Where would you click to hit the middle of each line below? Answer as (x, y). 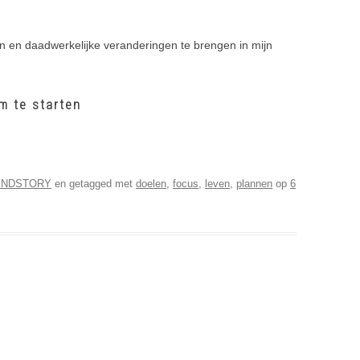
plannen (254, 183)
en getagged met (94, 183)
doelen (151, 183)
